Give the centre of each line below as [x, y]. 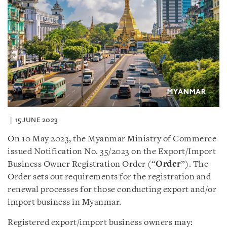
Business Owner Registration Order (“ [82, 164]
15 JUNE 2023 [36, 120]
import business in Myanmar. [65, 202]
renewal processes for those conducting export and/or [112, 190]
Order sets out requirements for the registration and [109, 177]
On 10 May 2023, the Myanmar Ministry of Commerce [112, 139]
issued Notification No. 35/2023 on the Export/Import [112, 152]
